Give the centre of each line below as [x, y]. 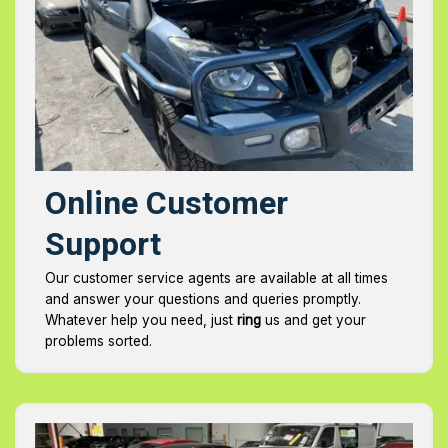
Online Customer [166, 204]
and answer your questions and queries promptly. [203, 299]
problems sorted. [98, 341]
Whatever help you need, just [141, 320]
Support [103, 245]
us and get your [313, 320]
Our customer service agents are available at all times [216, 278]
